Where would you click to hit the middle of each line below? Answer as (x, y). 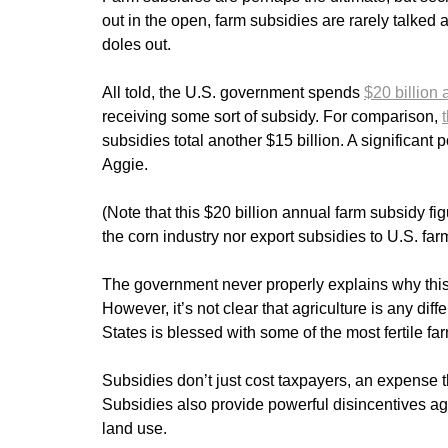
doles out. (138, 45)
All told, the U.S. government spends (233, 93)
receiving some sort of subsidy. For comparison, (272, 117)
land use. (136, 429)
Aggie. (127, 165)
